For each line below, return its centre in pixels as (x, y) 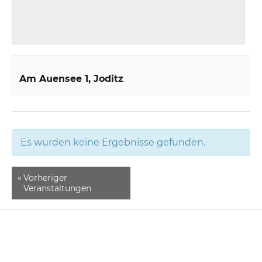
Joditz (109, 79)
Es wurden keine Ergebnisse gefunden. (113, 143)
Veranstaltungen (58, 189)
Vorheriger (46, 178)
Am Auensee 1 (54, 79)
